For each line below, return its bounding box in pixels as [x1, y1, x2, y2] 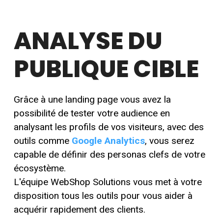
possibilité [14, 107, 55, 119]
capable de [14, 148, 61, 160]
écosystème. [14, 162, 66, 174]
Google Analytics [72, 135, 145, 146]
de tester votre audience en [55, 107, 170, 119]
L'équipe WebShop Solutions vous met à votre [14, 176, 202, 188]
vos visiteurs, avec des [111, 121, 204, 133]
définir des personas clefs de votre [61, 148, 205, 160]
